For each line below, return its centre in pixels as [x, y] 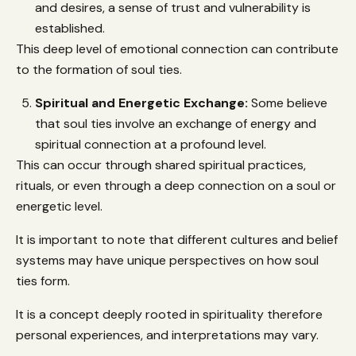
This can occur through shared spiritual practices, [161, 164]
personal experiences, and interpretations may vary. [167, 335]
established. [72, 28]
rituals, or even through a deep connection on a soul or [176, 185]
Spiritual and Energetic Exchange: [141, 103]
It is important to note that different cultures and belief [177, 239]
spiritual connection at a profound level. [152, 144]
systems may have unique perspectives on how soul [167, 260]
